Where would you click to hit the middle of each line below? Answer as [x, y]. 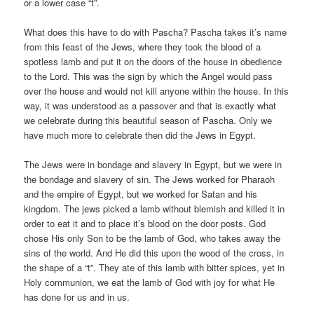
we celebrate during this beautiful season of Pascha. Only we [148, 121]
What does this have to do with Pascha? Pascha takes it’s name [156, 32]
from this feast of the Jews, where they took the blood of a [143, 47]
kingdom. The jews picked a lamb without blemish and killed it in [155, 209]
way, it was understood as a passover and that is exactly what [150, 106]
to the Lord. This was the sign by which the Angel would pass [149, 76]
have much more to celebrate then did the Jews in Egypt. [140, 135]
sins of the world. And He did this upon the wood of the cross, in [154, 253]
